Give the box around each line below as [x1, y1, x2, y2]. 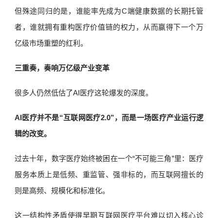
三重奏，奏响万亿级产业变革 [15, 64, 109, 72]
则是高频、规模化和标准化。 [15, 186, 109, 195]
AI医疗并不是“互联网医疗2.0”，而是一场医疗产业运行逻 [15, 113, 203, 122]
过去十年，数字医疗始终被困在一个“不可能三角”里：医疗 [15, 154, 203, 163]
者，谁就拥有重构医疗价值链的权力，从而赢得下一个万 [15, 23, 203, 31]
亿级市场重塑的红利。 [15, 39, 88, 47]
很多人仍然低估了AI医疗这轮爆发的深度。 [15, 89, 153, 97]
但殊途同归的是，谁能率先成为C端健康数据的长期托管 [15, 7, 203, 15]
